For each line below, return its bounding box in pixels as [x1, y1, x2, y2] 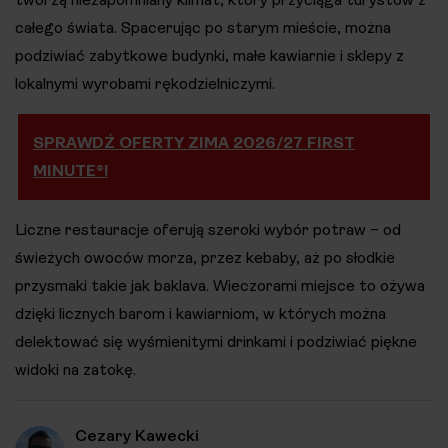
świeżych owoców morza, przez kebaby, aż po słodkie [15, 248, 395, 268]
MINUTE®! [33, 161, 108, 181]
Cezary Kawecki [75, 426, 199, 446]
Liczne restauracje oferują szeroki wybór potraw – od [15, 220, 401, 240]
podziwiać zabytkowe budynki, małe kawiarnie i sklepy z [15, 46, 404, 66]
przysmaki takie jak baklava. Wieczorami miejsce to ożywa [15, 276, 425, 296]
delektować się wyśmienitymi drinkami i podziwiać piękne [15, 332, 417, 352]
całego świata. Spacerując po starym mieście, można [15, 18, 391, 38]
